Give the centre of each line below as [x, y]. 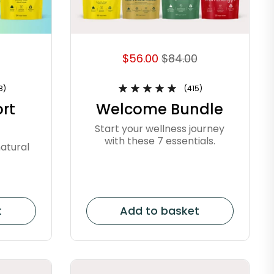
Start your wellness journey [160, 128]
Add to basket [160, 210]
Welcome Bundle [160, 109]
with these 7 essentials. [160, 141]
